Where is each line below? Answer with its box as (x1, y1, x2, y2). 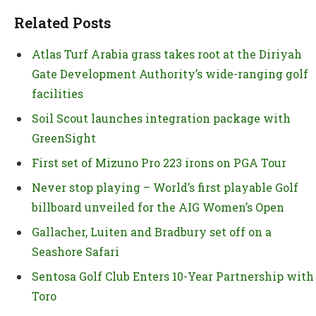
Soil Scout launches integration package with (32, 110, 291, 126)
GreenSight (32, 130, 96, 145)
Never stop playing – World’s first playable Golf (32, 179, 298, 195)
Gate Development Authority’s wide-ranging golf (32, 66, 308, 81)
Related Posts (14, 13, 111, 33)
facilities (32, 85, 86, 101)
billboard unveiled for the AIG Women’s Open (32, 199, 284, 214)
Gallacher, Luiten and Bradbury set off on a (32, 224, 272, 239)
